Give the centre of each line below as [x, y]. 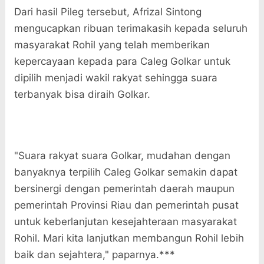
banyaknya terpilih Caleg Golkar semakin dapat [126, 172]
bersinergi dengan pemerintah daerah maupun [124, 189]
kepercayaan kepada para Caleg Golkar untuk [122, 62]
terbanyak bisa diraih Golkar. [82, 95]
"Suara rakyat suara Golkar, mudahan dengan [122, 156]
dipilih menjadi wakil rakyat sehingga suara [115, 78]
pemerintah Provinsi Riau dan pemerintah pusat [126, 205]
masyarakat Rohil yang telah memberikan [112, 45]
